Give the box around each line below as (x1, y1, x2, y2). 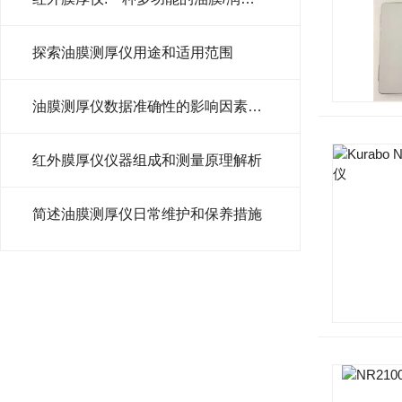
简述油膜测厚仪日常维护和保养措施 (32, 206, 262, 222)
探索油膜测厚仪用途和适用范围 (32, 45, 233, 60)
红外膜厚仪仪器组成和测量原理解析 (32, 153, 262, 168)
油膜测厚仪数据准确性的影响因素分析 (248, 99, 262, 114)
